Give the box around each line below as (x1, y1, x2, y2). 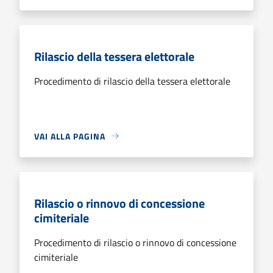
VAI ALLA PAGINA (34, 129, 105, 143)
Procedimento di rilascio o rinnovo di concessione (34, 235, 236, 250)
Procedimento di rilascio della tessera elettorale (34, 73, 230, 88)
